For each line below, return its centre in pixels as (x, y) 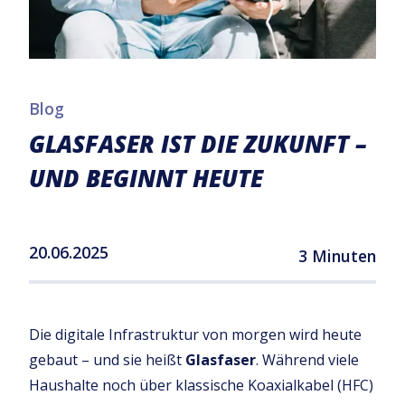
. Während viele (307, 359)
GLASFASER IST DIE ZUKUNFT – (198, 145)
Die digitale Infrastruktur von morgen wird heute (195, 334)
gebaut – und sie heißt (107, 359)
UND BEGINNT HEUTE (146, 179)
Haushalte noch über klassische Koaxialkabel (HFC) (201, 385)
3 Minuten (337, 255)
